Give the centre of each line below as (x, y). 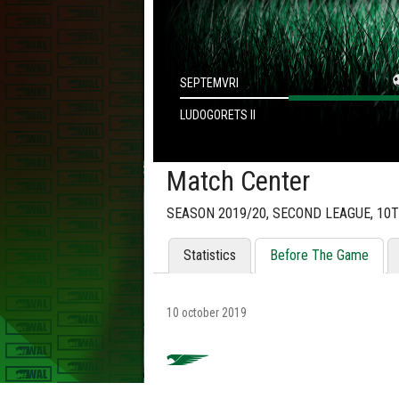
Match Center (238, 182)
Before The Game (319, 256)
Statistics (210, 256)
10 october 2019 (207, 313)
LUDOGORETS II (218, 115)
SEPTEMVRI (209, 83)
